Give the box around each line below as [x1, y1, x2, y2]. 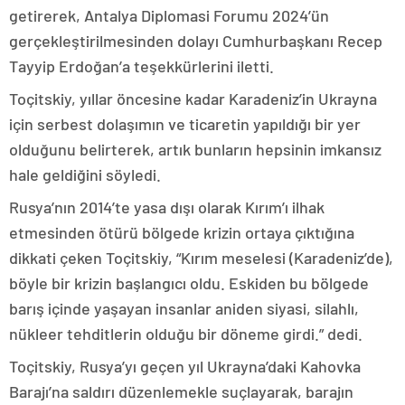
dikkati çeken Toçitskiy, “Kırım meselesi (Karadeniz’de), [9, 247, 393, 268]
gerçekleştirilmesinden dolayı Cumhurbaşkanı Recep [9, 30, 382, 51]
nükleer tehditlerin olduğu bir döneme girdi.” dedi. [9, 323, 363, 344]
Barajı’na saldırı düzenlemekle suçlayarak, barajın [9, 381, 353, 401]
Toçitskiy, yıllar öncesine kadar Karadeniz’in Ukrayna [9, 88, 377, 108]
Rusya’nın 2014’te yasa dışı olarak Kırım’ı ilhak [9, 196, 325, 217]
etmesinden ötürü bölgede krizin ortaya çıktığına [9, 221, 354, 242]
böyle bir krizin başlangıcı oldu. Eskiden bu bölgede [9, 272, 369, 293]
